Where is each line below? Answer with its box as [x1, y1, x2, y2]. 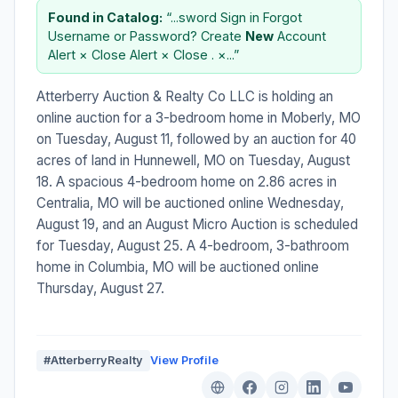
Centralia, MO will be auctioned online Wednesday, [36, 194, 344, 211]
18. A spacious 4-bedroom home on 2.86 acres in [36, 172, 337, 190]
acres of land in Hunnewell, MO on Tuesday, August [36, 151, 350, 169]
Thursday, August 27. [36, 279, 164, 297]
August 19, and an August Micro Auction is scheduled [36, 215, 358, 233]
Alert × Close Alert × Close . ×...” [48, 46, 239, 62]
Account [274, 28, 326, 44]
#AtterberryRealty [44, 353, 143, 367]
